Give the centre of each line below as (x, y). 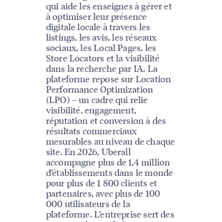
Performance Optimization (100, 89)
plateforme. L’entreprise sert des (110, 214)
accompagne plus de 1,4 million (108, 162)
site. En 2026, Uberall (88, 152)
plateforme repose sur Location (109, 79)
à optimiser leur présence (96, 16)
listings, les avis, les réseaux (101, 37)
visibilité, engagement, (91, 110)
